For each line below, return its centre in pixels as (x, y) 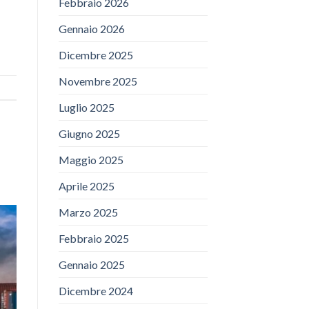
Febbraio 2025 (93, 239)
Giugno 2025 (89, 134)
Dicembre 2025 (96, 55)
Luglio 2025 (86, 108)
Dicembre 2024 (96, 291)
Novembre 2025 (98, 81)
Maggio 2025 (91, 160)
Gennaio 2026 (91, 29)
